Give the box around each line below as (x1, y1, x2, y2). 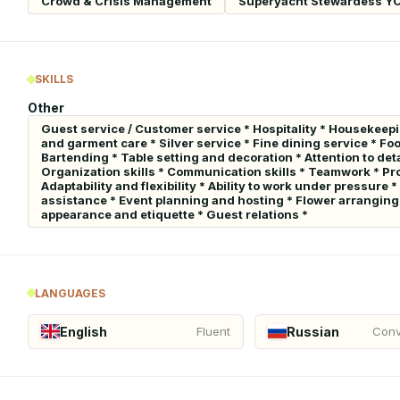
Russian (287, 323, 340, 339)
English (60, 323, 108, 339)
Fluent (196, 324, 230, 338)
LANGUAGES (35, 286, 105, 300)
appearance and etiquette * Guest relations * (41, 207, 308, 221)
